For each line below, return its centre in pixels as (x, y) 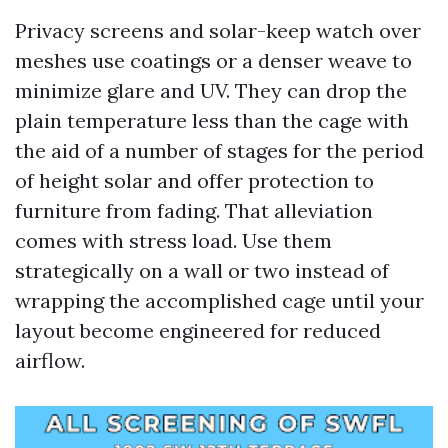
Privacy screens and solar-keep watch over (218, 30)
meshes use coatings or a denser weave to (213, 60)
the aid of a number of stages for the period (219, 150)
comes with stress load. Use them (173, 240)
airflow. (50, 360)
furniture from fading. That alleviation (194, 210)
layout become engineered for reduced (198, 330)
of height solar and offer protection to (194, 180)
